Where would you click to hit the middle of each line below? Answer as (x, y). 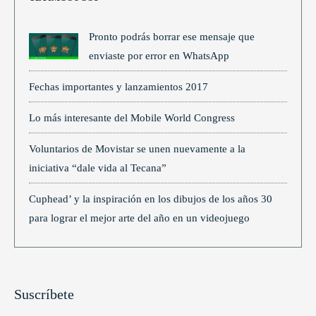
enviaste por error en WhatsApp (159, 56)
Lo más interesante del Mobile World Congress (132, 118)
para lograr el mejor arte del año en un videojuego (139, 218)
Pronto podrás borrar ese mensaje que (172, 37)
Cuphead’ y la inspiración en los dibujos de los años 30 (151, 199)
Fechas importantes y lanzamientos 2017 (119, 87)
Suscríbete (44, 294)
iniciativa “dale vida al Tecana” (98, 168)
